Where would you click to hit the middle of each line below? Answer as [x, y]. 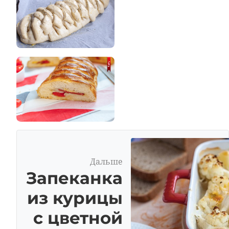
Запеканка [74, 178]
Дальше [106, 162]
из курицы [75, 198]
